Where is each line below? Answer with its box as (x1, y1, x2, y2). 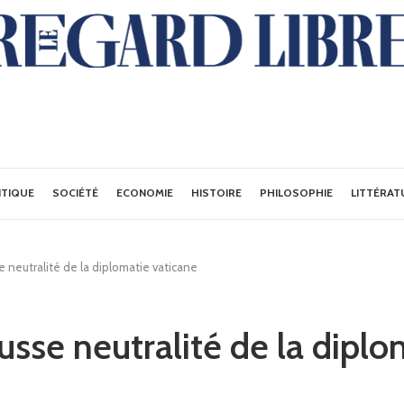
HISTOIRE (191, 186, 243, 199)
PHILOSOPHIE (260, 186, 334, 199)
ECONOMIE (116, 186, 174, 199)
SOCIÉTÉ (52, 186, 99, 199)
